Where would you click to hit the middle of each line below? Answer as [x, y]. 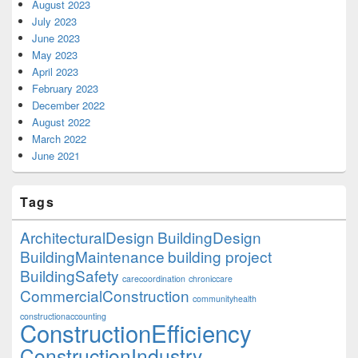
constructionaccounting [63, 316]
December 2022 [68, 105]
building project [220, 257]
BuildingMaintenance [92, 257]
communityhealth [225, 299]
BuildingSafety [70, 276]
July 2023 [54, 22]
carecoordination [154, 279]
